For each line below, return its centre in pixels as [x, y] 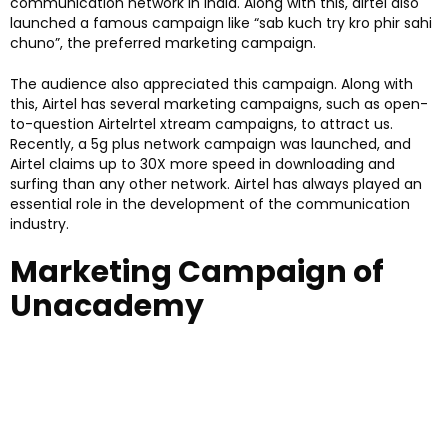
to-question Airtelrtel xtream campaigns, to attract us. [201, 123]
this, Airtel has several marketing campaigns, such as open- [219, 103]
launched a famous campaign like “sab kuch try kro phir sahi [221, 22]
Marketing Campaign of [197, 271]
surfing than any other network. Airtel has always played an [216, 183]
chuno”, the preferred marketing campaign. [163, 42]
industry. [43, 223]
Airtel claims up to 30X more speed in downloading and [202, 163]
